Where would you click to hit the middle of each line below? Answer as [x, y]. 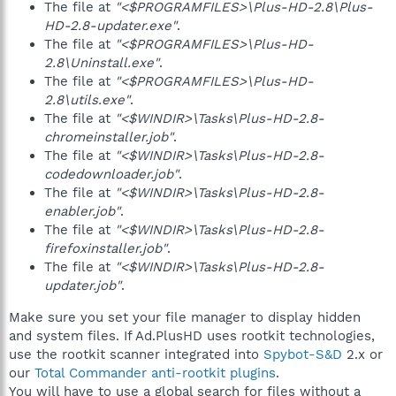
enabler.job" [82, 211]
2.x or [362, 354]
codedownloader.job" [111, 174]
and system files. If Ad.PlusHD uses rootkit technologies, [192, 336]
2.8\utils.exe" [87, 100]
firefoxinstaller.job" [106, 248]
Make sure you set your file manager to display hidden [185, 317]
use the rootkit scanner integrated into [136, 354]
